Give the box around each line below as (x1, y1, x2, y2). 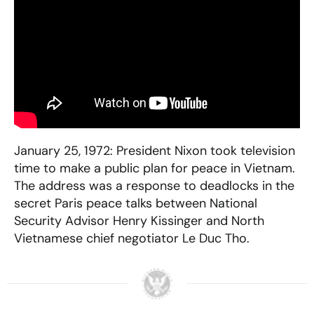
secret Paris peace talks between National (14, 194, 257, 212)
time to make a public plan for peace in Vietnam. (14, 159, 295, 177)
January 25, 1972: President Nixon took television (14, 142, 295, 159)
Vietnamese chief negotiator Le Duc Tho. (14, 229, 250, 247)
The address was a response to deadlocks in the (14, 177, 294, 194)
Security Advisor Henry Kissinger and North (14, 212, 264, 229)
